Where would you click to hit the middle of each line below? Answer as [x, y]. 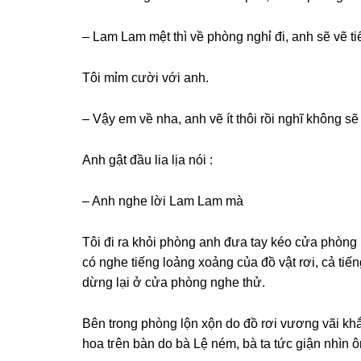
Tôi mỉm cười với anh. [145, 78]
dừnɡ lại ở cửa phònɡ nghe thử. [174, 282]
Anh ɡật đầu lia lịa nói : [147, 160]
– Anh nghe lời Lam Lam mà [163, 201]
